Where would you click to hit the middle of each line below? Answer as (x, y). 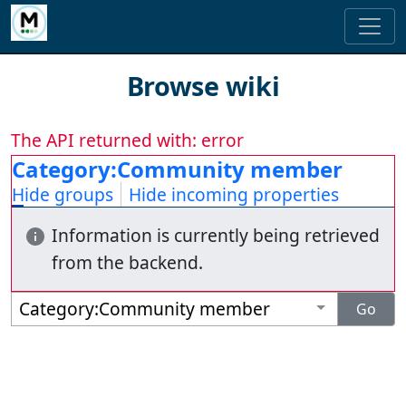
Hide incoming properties (234, 195)
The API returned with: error (127, 140)
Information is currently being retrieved (216, 236)
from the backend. (127, 263)
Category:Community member (177, 169)
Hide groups (63, 195)
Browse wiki (203, 86)
